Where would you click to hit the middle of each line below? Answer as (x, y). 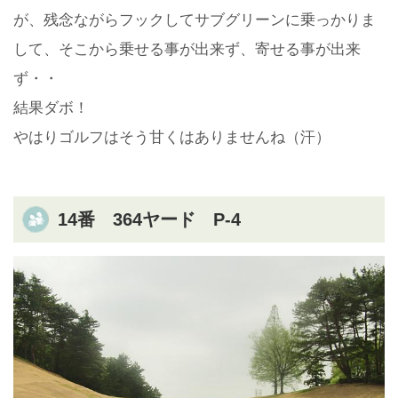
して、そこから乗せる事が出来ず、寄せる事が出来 (187, 50)
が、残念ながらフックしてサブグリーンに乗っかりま (195, 20)
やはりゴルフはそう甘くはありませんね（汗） (172, 138)
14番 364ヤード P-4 (149, 220)
